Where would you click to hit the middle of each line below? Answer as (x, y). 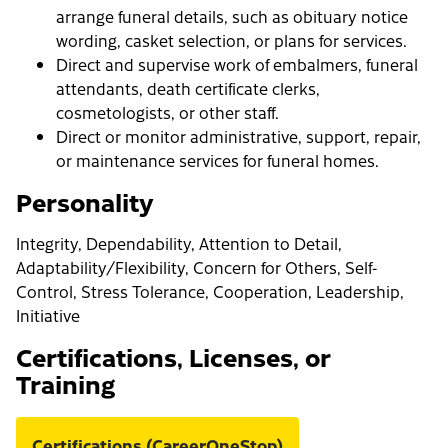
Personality (85, 201)
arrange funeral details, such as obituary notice (232, 16)
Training (65, 383)
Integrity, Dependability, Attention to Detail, (179, 243)
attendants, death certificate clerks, (188, 88)
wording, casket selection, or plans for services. (231, 40)
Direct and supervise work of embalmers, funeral (237, 64)
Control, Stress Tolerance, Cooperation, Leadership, (210, 291)
